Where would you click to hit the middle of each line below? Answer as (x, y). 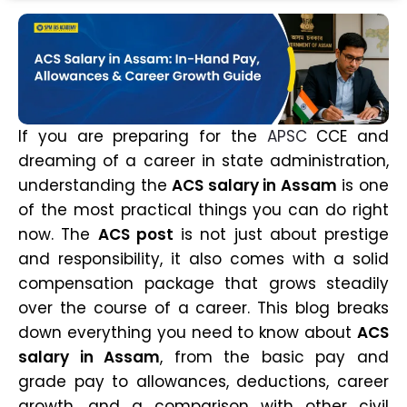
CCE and (347, 137)
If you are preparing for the (143, 137)
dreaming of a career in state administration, (203, 161)
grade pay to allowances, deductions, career (203, 382)
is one (363, 186)
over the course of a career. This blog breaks (203, 308)
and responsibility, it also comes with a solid (203, 259)
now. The (58, 235)
